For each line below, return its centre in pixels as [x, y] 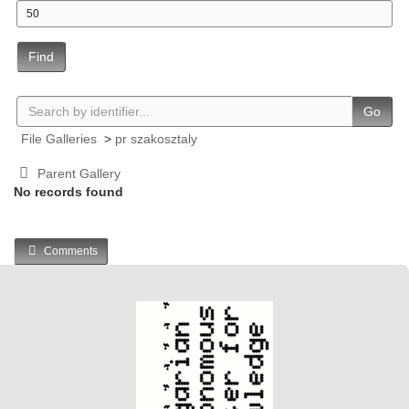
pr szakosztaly [156, 138]
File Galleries [59, 138]
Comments [69, 251]
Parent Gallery [77, 173]
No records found [68, 191]
